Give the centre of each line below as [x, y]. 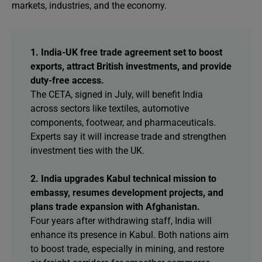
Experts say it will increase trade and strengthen [128, 137]
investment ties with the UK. [87, 151]
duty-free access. [67, 80]
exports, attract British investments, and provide [131, 66]
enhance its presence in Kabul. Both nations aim [130, 235]
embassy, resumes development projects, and [127, 193]
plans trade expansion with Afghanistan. [115, 207]
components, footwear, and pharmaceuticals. [123, 123]
